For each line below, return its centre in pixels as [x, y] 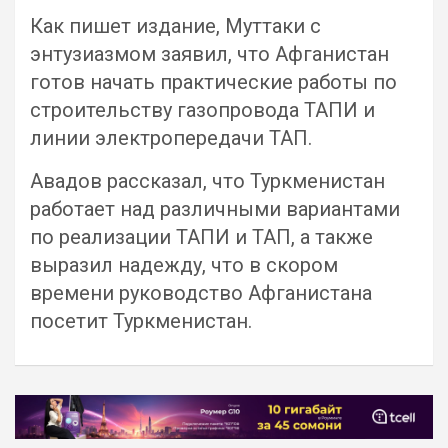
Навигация [79, 409]
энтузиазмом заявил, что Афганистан [209, 54]
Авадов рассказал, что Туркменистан [207, 181]
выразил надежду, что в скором [184, 265]
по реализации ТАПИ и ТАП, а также [201, 237]
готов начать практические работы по [213, 82]
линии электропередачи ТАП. [171, 138]
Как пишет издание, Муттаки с [175, 26]
